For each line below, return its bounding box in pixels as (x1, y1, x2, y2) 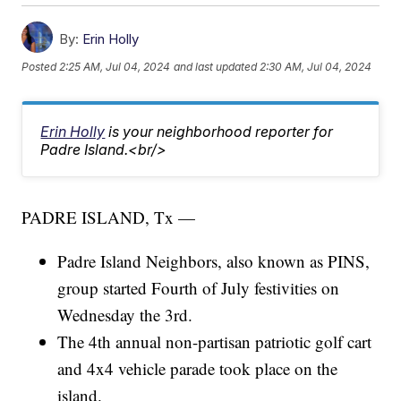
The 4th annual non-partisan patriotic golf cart (57, 329, 372, 353)
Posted (21, 60, 60, 74)
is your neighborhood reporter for (108, 122, 334, 141)
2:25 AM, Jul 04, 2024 (59, 60, 171, 74)
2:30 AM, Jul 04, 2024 (260, 60, 372, 74)
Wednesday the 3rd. (57, 303, 193, 326)
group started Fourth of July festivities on (57, 276, 340, 299)
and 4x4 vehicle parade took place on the (57, 356, 338, 380)
